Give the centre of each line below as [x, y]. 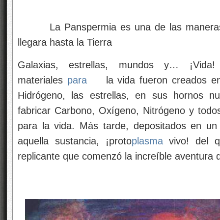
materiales [42, 80]
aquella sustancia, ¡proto [75, 141]
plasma [147, 141]
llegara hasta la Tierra [65, 42]
